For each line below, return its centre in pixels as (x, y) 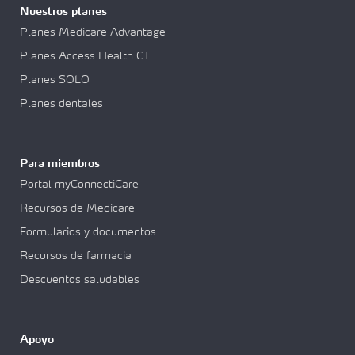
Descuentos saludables (80, 280)
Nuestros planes (63, 12)
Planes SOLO (55, 80)
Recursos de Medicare (77, 209)
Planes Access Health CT (85, 57)
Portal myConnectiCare (79, 185)
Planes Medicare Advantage (93, 33)
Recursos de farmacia (76, 256)
